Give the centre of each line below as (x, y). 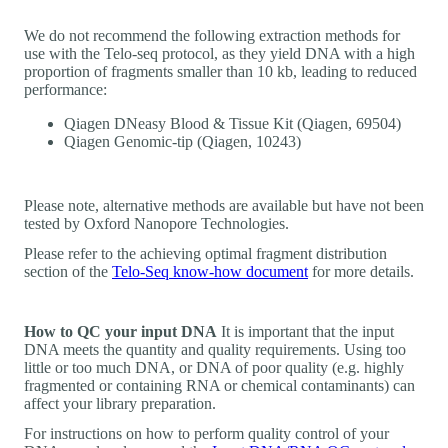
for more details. (361, 271)
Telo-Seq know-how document (210, 271)
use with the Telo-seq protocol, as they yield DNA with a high (219, 53)
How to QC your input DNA (120, 331)
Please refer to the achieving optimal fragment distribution (205, 253)
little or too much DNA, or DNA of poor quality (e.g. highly (214, 367)
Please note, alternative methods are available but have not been (224, 205)
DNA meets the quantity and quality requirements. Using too (215, 349)
